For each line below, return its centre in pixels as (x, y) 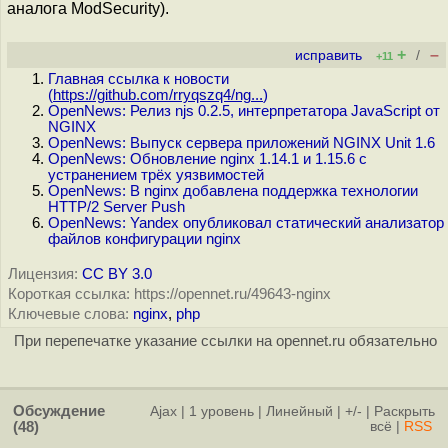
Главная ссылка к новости (138, 79)
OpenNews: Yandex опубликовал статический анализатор (246, 223)
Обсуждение (59, 411)
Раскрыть (404, 411)
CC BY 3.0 (117, 274)
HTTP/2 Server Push (116, 207)
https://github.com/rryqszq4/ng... (158, 95)
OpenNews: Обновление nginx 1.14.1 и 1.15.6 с (207, 159)
